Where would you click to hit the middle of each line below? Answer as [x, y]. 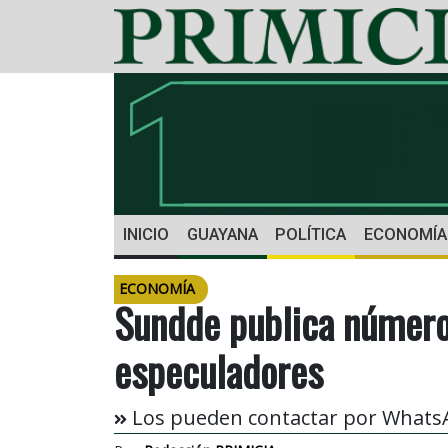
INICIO [145, 235]
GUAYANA [222, 235]
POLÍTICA [311, 235]
